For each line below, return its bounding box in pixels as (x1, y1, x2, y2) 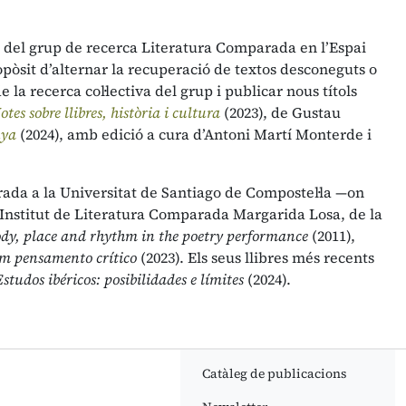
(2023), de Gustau (220, 102, 341, 122)
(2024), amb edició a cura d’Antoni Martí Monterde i (16, 124, 372, 144)
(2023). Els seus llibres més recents (137, 247, 374, 267)
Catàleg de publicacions (201, 364, 347, 382)
